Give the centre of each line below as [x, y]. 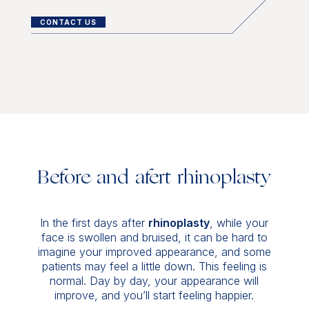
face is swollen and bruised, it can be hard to [154, 237]
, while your [239, 223]
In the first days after [94, 223]
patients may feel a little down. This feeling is [154, 266]
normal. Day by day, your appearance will [154, 281]
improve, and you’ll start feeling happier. [154, 295]
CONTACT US [68, 22]
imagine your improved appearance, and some [154, 252]
